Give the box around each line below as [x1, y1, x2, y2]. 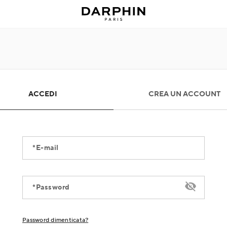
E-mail [35, 143, 59, 153]
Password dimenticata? [22, 216, 89, 224]
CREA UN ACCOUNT [148, 90, 220, 99]
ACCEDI [28, 90, 57, 99]
